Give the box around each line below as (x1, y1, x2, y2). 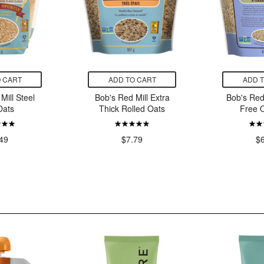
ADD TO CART (108, 74, 156, 85)
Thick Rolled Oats (99, 103, 165, 115)
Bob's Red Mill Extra (94, 91, 170, 104)
